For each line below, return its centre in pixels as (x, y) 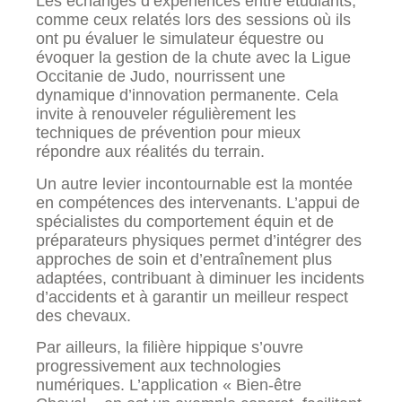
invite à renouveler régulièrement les (166, 114)
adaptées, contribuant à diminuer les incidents (200, 278)
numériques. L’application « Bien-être (169, 385)
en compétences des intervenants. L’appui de (198, 202)
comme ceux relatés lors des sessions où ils (193, 20)
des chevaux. (83, 315)
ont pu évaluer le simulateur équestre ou (180, 39)
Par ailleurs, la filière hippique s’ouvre (170, 348)
